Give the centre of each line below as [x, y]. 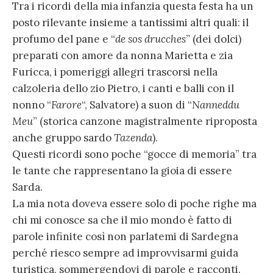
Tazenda [133, 138]
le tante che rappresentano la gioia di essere [122, 171]
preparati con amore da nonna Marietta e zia [122, 56]
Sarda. [27, 187]
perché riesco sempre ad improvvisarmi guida [125, 253]
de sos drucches [151, 39]
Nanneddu [216, 105]
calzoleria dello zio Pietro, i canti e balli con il [123, 89]
